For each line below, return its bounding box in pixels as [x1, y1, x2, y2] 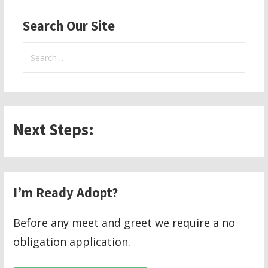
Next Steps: [13, 118, 95, 139]
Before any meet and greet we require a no [13, 215, 236, 230]
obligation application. [13, 234, 131, 249]
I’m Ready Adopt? [13, 184, 118, 201]
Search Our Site [23, 17, 115, 34]
